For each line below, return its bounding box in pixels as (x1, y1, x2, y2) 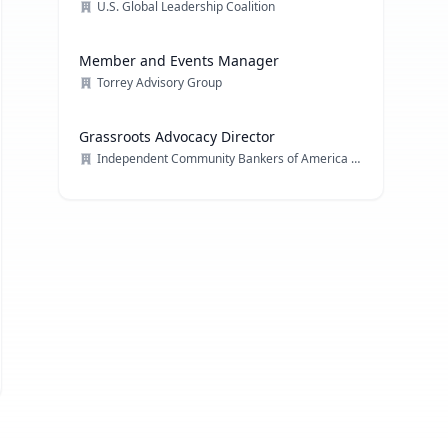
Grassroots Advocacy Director (79, 127, 276, 146)
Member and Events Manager (79, 51, 280, 70)
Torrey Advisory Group (97, 74, 223, 91)
